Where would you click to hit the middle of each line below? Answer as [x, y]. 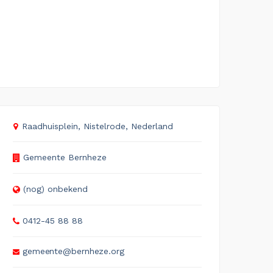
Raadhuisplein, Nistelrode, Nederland [97, 126]
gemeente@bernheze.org [73, 251]
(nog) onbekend [55, 189]
